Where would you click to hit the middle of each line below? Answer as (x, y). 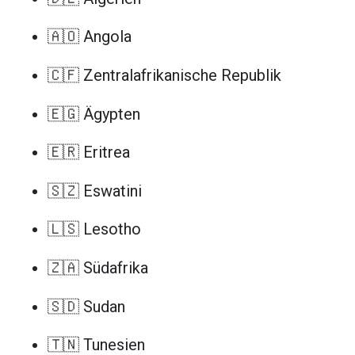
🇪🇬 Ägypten (94, 114)
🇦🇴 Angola (90, 37)
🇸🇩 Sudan (86, 306)
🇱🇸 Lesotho (94, 229)
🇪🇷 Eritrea (89, 153)
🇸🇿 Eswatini (95, 191)
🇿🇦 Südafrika (98, 267)
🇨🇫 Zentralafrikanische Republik (164, 75)
